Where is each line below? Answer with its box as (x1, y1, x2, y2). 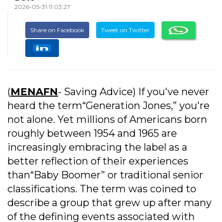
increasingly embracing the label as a (7, 141, 187, 154)
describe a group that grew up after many (7, 197, 212, 209)
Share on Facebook (30, 26, 84, 34)
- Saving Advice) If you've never (58, 86, 209, 98)
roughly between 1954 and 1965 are (7, 127, 177, 140)
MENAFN (10, 86, 58, 98)
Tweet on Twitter (101, 26, 150, 34)
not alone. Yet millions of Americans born (7, 113, 207, 126)
